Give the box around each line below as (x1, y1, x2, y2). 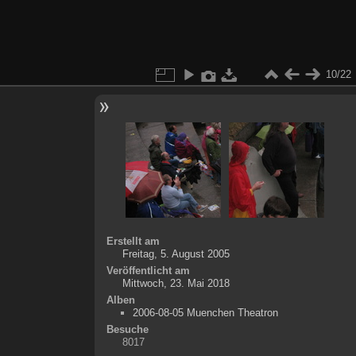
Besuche (106, 323, 149, 335)
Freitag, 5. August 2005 (122, 247, 230, 260)
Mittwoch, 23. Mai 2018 (122, 277, 230, 289)
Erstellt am (106, 234, 160, 247)
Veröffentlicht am (106, 264, 190, 277)
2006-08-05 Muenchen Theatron (132, 306, 278, 319)
